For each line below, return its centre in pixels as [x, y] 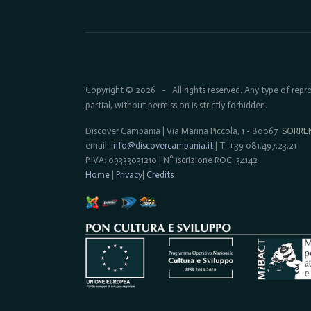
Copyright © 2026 [120, 90]
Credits [160, 175]
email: [98, 145]
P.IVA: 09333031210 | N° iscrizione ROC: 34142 [171, 160]
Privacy [129, 175]
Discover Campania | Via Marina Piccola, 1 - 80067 [184, 131]
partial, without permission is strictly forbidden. [176, 105]
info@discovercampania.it [162, 145]
